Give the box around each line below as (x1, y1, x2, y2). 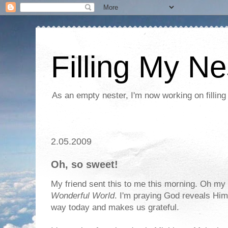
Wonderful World (51, 191, 115, 201)
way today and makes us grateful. (51, 203, 179, 212)
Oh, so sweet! (51, 159, 118, 170)
